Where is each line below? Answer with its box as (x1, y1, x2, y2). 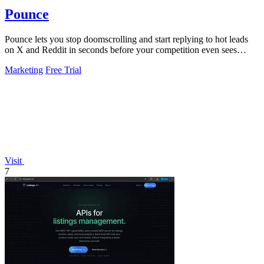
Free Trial (45, 64, 81, 75)
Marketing (5, 64, 43, 75)
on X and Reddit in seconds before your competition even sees (5, 44, 237, 55)
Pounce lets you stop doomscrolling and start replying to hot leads (5, 34, 248, 44)
